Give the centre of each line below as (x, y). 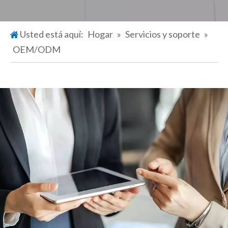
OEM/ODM (37, 49)
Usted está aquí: (52, 34)
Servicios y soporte (163, 34)
